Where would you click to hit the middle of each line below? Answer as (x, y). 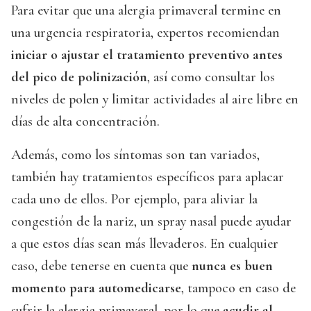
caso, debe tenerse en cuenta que (101, 266)
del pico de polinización (79, 77)
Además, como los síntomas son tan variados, (135, 155)
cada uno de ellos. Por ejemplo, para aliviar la (134, 200)
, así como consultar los (211, 77)
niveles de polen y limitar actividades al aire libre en (155, 100)
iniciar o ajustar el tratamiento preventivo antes (147, 55)
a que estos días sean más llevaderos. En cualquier (145, 244)
